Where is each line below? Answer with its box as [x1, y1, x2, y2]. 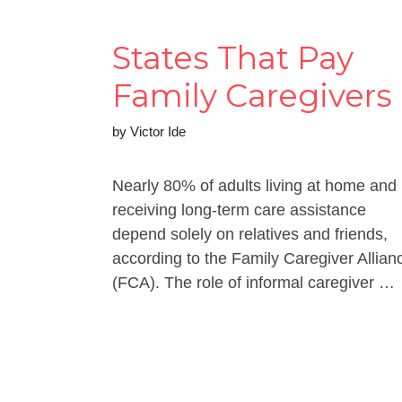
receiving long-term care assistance [112, 200, 366, 219]
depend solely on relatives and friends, [112, 224, 388, 243]
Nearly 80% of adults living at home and [112, 176, 397, 195]
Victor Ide [130, 123, 186, 139]
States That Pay [112, 38, 354, 77]
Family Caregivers [112, 75, 392, 115]
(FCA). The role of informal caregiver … [112, 273, 395, 292]
